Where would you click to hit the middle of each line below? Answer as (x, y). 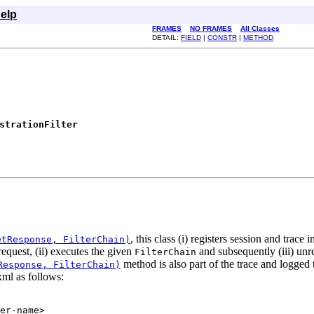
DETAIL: (166, 37)
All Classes (260, 28)
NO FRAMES (211, 28)
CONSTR (222, 37)
